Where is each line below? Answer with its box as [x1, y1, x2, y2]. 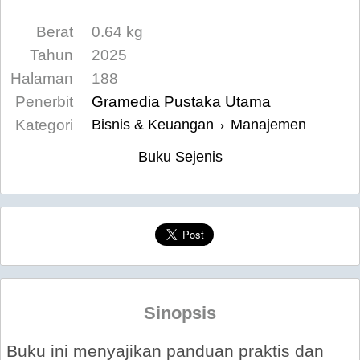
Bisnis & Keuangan [92, 117, 214, 133]
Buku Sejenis [137, 149, 223, 165]
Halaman [10, 70, 73, 87]
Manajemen [231, 117, 306, 133]
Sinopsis [144, 303, 216, 323]
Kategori [15, 117, 73, 133]
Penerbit [15, 93, 73, 110]
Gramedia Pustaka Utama [92, 93, 271, 110]
